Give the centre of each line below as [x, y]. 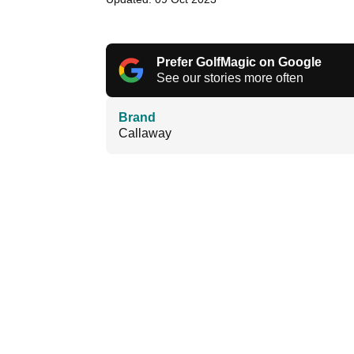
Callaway [145, 133]
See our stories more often [230, 78]
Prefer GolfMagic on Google [239, 62]
